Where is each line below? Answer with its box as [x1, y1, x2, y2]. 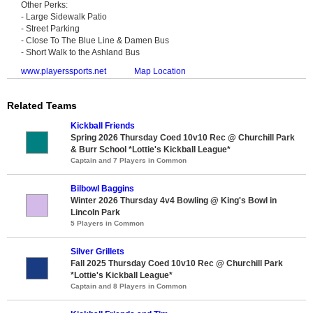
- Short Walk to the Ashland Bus [21, 47, 140, 57]
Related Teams [7, 99, 77, 111]
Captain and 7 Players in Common [71, 156, 187, 164]
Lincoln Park [71, 207, 120, 217]
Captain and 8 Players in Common [71, 282, 187, 290]
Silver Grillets [71, 246, 124, 256]
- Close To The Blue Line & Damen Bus [21, 35, 169, 45]
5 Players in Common [71, 219, 144, 227]
